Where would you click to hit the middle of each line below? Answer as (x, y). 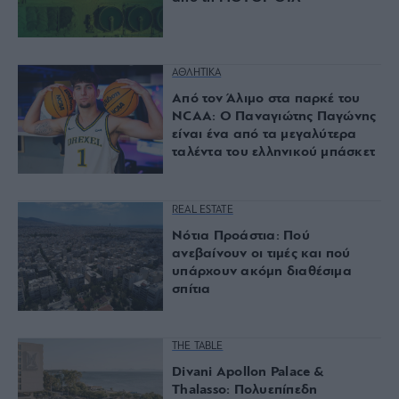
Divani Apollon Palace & (248, 373)
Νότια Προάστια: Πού (241, 236)
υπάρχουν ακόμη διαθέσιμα (262, 271)
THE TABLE (198, 347)
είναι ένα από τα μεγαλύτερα (265, 135)
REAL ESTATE (203, 210)
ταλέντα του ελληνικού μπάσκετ (274, 153)
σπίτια (191, 289)
